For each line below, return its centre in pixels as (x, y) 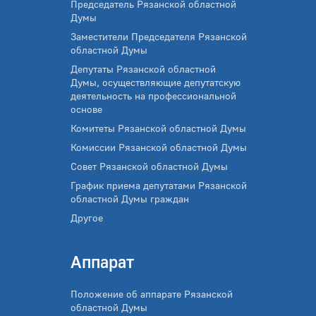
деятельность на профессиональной (153, 96)
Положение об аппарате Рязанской (152, 294)
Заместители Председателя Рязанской (159, 37)
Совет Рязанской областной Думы (149, 166)
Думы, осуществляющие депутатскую (156, 83)
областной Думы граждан (130, 199)
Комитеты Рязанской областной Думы (158, 128)
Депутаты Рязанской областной (143, 69)
